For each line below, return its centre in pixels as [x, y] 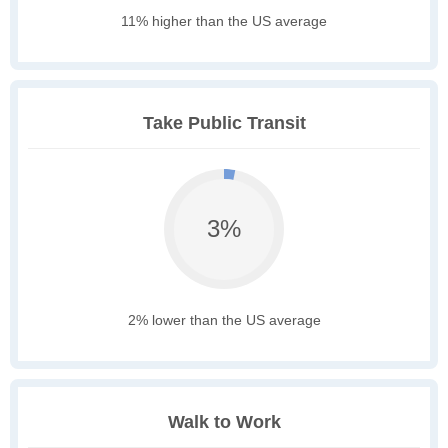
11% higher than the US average [224, 21]
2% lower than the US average [224, 320]
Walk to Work [224, 422]
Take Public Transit [224, 123]
